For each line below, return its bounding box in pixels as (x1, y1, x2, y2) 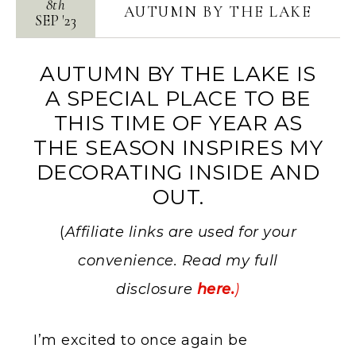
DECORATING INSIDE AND (36, 160, 320, 185)
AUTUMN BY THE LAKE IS (40, 61, 316, 87)
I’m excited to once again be (33, 331, 247, 349)
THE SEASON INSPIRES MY (33, 135, 323, 161)
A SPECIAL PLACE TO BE (44, 86, 311, 111)
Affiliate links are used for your (64, 223, 296, 241)
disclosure (116, 281, 197, 298)
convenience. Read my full (78, 252, 278, 269)
